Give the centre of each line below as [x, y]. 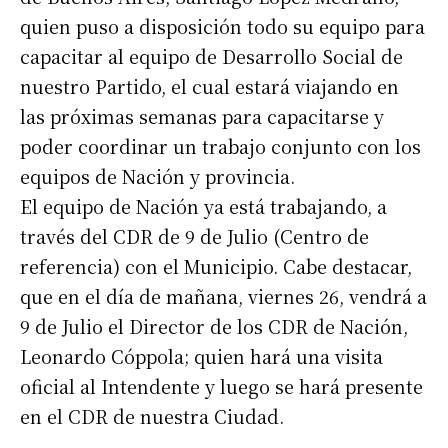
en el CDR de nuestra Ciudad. [152, 416]
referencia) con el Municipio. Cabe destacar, [216, 266]
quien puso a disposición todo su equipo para [222, 26]
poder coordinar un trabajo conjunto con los [220, 146]
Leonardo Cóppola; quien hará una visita [201, 356]
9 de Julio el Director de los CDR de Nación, [214, 326]
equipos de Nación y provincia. [157, 176]
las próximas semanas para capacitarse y [202, 116]
